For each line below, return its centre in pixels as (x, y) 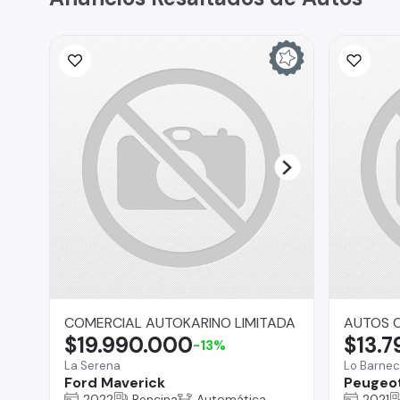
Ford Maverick (115, 382)
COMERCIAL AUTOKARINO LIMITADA (180, 322)
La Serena (92, 365)
